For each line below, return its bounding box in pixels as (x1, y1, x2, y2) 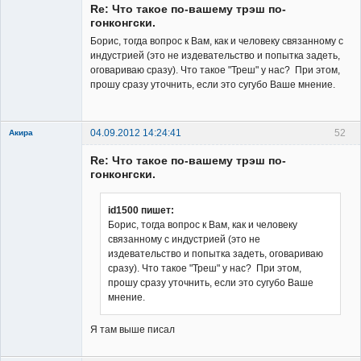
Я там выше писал (90, 324, 175, 336)
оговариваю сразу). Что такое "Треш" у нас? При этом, (90, 64, 340, 77)
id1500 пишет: (108, 205, 174, 217)
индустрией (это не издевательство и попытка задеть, (90, 50, 340, 62)
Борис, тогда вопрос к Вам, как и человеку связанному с (90, 35, 343, 48)
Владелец (9, 230, 55, 243)
